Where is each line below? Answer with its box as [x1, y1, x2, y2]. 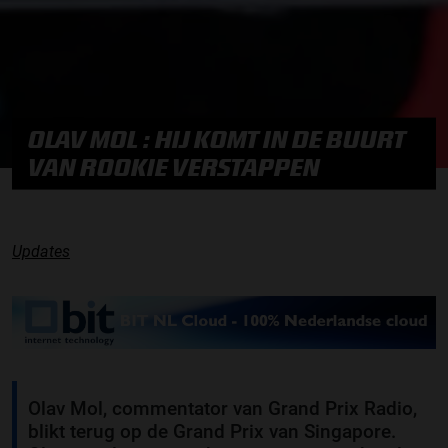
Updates [12, 242, 70, 262]
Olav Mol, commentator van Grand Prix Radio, [28, 396, 417, 420]
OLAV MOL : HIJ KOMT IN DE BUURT [28, 125, 406, 153]
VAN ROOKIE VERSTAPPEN [28, 153, 320, 181]
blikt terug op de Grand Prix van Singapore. [28, 419, 396, 443]
